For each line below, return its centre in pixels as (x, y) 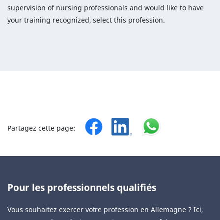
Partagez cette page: (41, 128)
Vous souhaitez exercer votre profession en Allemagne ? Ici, (105, 209)
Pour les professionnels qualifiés (82, 187)
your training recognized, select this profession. (86, 20)
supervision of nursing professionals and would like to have (106, 8)
